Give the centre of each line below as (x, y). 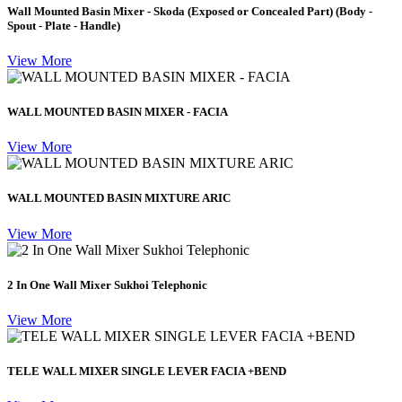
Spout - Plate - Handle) (64, 25)
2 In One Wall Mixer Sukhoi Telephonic (107, 284)
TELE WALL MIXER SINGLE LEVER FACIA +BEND (147, 371)
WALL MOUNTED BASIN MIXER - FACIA (118, 112)
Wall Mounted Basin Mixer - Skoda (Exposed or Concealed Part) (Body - (190, 11)
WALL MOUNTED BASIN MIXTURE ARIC (119, 198)
